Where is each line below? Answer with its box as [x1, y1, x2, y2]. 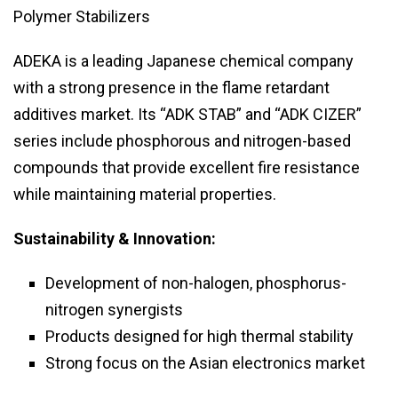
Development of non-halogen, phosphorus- [45, 274, 346, 293]
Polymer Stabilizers [13, 7, 150, 27]
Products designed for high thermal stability [45, 327, 354, 346]
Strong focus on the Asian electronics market [45, 354, 365, 373]
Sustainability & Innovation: [13, 229, 216, 249]
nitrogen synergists [45, 300, 183, 320]
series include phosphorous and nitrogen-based [13, 131, 351, 151]
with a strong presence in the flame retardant [13, 78, 330, 98]
